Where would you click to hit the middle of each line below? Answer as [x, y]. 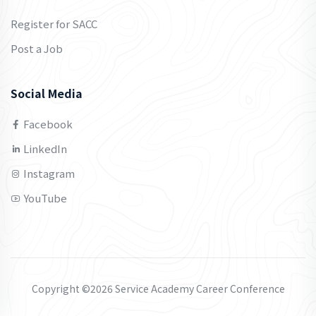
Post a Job [37, 48]
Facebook [47, 123]
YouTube [44, 197]
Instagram [48, 173]
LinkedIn [44, 148]
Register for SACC [54, 23]
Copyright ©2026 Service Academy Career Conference [158, 288]
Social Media [47, 93]
